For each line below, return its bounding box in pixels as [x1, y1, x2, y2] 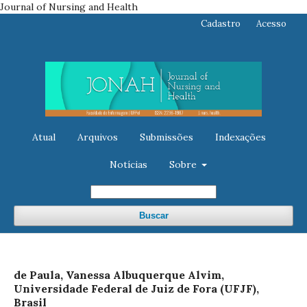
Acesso [256, 18, 286, 29]
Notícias [109, 158, 147, 171]
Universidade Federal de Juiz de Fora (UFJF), [14, 281, 259, 295]
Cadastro [201, 18, 241, 29]
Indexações [214, 130, 266, 143]
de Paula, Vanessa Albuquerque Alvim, [14, 267, 224, 282]
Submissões [139, 130, 193, 143]
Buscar [138, 210, 169, 221]
